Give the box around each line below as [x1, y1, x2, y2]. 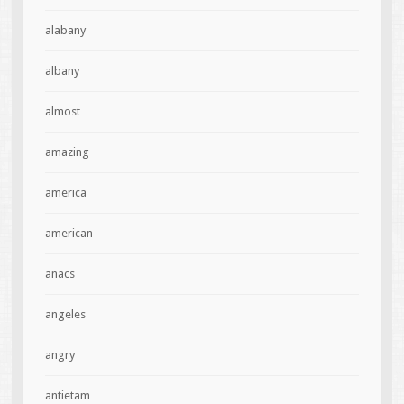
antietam [44, 388, 90, 402]
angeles [44, 307, 86, 321]
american [44, 225, 93, 240]
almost [44, 104, 80, 118]
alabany [44, 23, 86, 37]
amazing [44, 144, 89, 159]
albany [44, 63, 79, 78]
